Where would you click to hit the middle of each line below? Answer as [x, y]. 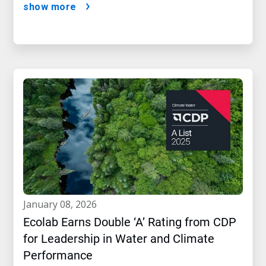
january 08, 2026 [61, 204]
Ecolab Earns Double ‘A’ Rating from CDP [130, 222]
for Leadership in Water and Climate [119, 239]
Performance [58, 255]
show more [50, 7]
